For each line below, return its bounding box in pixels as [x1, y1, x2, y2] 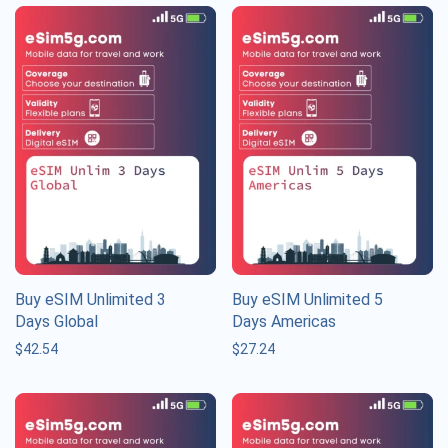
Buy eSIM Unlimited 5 [232, 289, 383, 309]
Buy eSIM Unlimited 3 [15, 289, 166, 309]
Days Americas [232, 311, 336, 331]
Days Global [15, 311, 98, 331]
